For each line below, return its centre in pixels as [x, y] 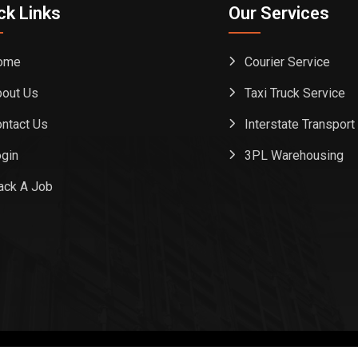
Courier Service [287, 62]
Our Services [279, 14]
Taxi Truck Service [295, 93]
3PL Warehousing [294, 156]
